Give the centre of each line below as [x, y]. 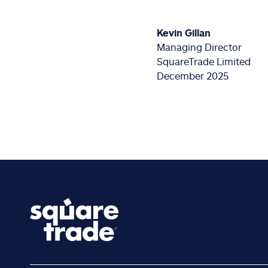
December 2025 [193, 76]
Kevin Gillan [184, 33]
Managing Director [200, 47]
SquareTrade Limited [204, 62]
